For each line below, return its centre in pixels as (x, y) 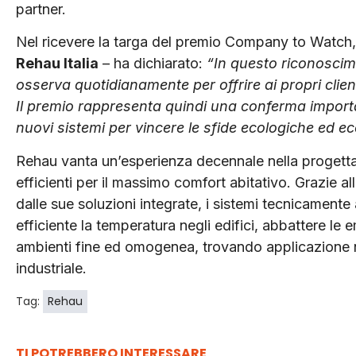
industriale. (51, 268)
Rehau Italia (57, 64)
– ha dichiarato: (153, 64)
